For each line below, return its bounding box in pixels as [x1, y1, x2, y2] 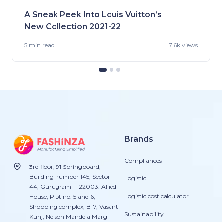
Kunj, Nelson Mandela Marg [29, 212, 107, 220]
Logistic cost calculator [124, 192, 189, 200]
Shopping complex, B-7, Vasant [29, 202, 118, 210]
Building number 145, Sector [29, 172, 110, 180]
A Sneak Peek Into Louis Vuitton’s [24, 9, 162, 19]
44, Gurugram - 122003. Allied [29, 182, 116, 190]
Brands [124, 134, 154, 144]
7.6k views [169, 41, 198, 49]
